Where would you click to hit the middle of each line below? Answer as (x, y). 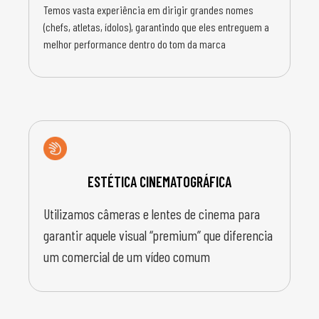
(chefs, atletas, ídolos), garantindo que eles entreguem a (156, 26)
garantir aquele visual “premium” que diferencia (158, 235)
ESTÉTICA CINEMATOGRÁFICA (159, 181)
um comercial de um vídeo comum (127, 256)
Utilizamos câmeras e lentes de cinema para (152, 213)
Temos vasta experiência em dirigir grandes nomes (148, 9)
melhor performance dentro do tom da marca (135, 43)
